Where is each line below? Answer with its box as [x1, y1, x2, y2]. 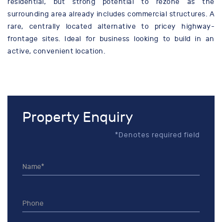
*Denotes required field [115, 131, 200, 140]
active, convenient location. [7, 47, 105, 56]
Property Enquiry [22, 110, 133, 126]
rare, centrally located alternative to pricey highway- [7, 22, 215, 31]
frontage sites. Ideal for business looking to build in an [7, 35, 215, 44]
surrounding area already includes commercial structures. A [7, 10, 215, 19]
